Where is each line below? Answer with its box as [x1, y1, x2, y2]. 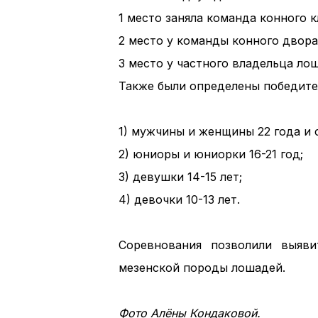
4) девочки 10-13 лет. [118, 192, 240, 207]
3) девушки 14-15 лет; [118, 170, 242, 185]
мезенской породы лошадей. [118, 261, 285, 275]
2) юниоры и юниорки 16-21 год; [118, 147, 303, 162]
